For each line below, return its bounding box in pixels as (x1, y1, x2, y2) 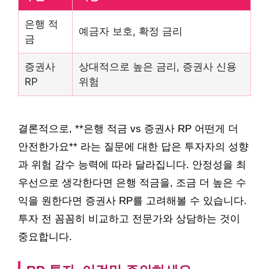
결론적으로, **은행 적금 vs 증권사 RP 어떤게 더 (18, 122, 238, 134)
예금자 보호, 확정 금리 (79, 25, 183, 37)
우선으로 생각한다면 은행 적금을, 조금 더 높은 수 (18, 177, 246, 189)
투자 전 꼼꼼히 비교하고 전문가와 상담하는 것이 (18, 213, 240, 225)
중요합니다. (18, 231, 72, 243)
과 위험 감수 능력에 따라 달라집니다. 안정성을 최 (18, 159, 246, 171)
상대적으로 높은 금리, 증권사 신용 (79, 60, 237, 73)
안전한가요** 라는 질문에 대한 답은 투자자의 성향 (18, 141, 249, 153)
